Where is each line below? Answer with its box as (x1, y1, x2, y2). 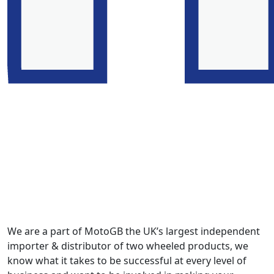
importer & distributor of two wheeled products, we (7, 239, 248, 253)
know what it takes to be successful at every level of (7, 254, 246, 268)
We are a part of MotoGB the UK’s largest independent (7, 224, 260, 239)
